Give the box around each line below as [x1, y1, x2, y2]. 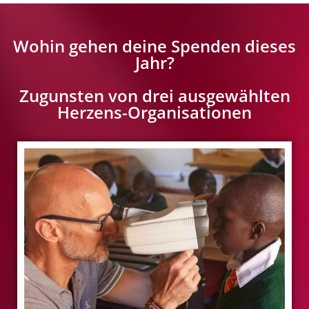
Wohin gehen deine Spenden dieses [13, 34, 296, 57]
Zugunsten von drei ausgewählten [19, 83, 290, 107]
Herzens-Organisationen [57, 100, 252, 123]
